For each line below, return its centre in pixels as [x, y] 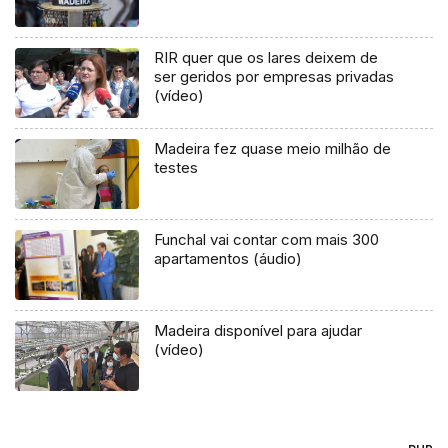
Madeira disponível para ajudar [258, 331]
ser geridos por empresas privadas [274, 77]
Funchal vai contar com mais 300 [267, 240]
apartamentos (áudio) [228, 259]
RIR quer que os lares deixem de [266, 58]
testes [176, 168]
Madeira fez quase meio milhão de [273, 149]
